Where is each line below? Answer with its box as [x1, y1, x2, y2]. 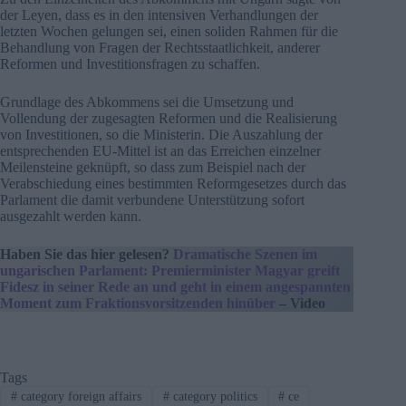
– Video [275, 295, 325, 311]
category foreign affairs [16, 389, 141, 403]
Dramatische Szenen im [173, 246, 317, 262]
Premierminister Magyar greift [151, 262, 340, 278]
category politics [169, 389, 257, 403]
